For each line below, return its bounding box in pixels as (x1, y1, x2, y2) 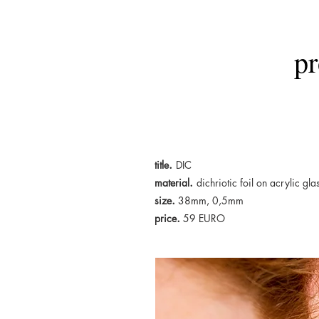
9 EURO (189, 211, 225, 225)
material (155, 176, 189, 189)
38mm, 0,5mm (175, 194, 244, 207)
